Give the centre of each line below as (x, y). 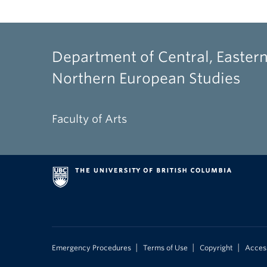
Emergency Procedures (91, 248)
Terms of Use (165, 248)
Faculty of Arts (89, 119)
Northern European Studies (146, 79)
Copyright (216, 248)
